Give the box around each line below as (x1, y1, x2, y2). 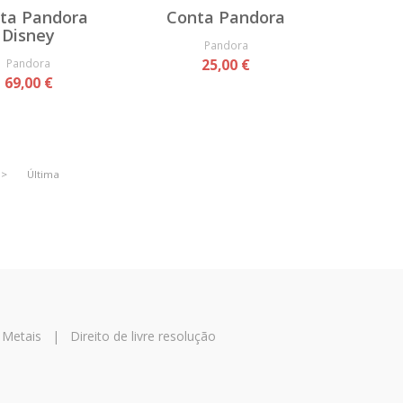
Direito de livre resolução (69, 327, 216, 345)
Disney (2, 24, 56, 47)
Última (27, 167, 60, 182)
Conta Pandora (166, 6, 286, 29)
